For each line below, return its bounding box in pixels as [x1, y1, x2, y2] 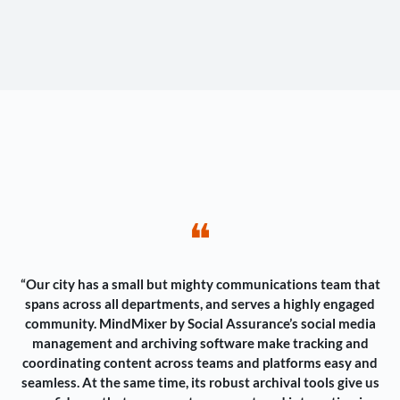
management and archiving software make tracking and [31, 335, 369, 352]
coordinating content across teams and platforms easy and [22, 354, 378, 371]
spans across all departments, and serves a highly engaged [25, 296, 375, 312]
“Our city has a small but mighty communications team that [20, 276, 380, 293]
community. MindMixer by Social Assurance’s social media [24, 315, 376, 332]
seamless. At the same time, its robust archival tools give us [21, 374, 379, 391]
